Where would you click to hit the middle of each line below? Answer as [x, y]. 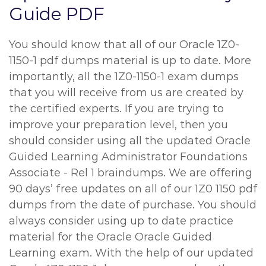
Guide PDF [57, 14]
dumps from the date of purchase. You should [133, 205]
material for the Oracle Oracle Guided [110, 237]
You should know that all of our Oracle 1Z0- [124, 45]
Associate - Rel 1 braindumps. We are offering [131, 173]
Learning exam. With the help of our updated [131, 253]
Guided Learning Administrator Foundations [128, 157]
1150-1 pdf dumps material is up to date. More [130, 61]
